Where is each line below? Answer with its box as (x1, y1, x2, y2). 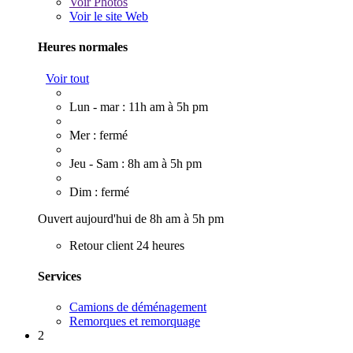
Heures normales (38, 40, 128, 54)
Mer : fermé (69, 128, 128, 142)
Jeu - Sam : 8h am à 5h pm (69, 156, 202, 170)
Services (38, 269, 81, 283)
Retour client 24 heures (69, 238, 184, 252)
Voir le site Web (69, 9, 148, 24)
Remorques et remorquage (69, 314, 200, 329)
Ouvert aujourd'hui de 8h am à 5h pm (38, 211, 224, 225)
